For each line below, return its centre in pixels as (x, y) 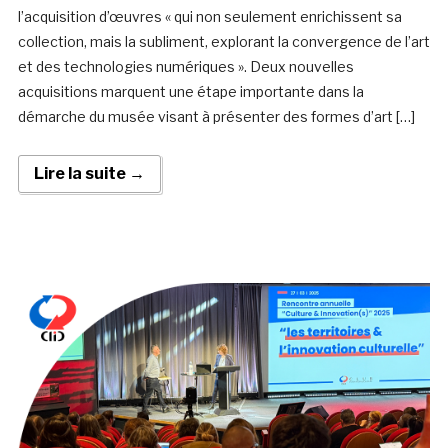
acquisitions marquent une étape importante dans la (190, 92)
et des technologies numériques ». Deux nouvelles (185, 67)
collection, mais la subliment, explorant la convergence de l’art (223, 42)
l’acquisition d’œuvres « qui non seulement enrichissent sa (209, 17)
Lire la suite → (89, 174)
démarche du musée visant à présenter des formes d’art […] (216, 117)
